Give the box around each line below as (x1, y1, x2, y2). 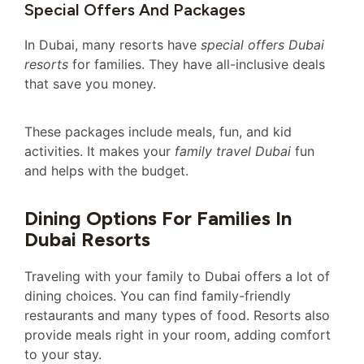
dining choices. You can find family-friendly (24, 288, 291, 305)
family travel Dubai (175, 142, 291, 159)
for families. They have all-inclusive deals (68, 56, 325, 73)
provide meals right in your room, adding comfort (24, 327, 331, 344)
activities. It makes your (24, 142, 175, 159)
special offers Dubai (201, 37, 324, 54)
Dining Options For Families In (24, 206, 292, 231)
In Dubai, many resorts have (24, 37, 201, 54)
